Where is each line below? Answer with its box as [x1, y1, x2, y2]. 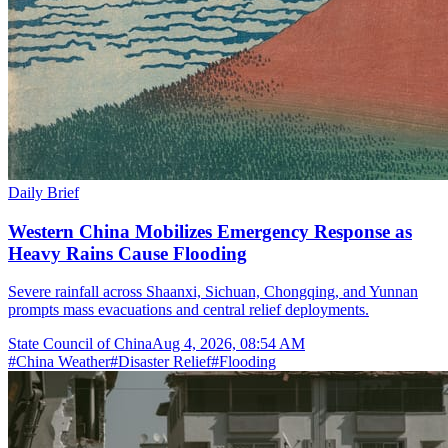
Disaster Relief [118, 353, 211, 371]
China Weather [16, 353, 110, 371]
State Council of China [8, 335, 152, 353]
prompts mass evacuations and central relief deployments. [8, 301, 369, 319]
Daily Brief [8, 183, 79, 201]
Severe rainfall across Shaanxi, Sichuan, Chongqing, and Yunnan [8, 283, 418, 301]
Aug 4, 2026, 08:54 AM [152, 335, 305, 353]
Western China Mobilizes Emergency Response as [8, 220, 412, 242]
